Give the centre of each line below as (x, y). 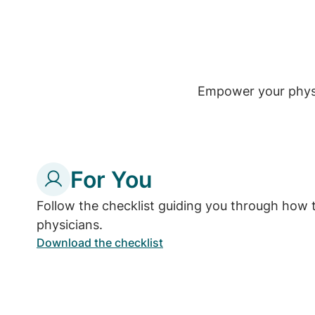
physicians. (70, 225)
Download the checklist (100, 243)
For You (111, 180)
